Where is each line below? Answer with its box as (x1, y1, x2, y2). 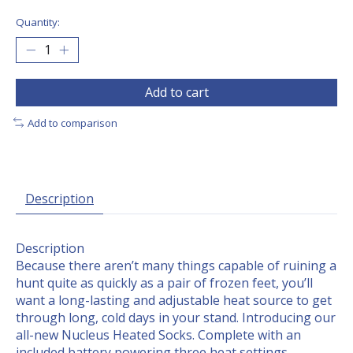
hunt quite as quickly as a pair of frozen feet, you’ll (16, 274, 313, 292)
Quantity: (16, 14, 60, 29)
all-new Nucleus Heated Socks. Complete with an (16, 326, 301, 344)
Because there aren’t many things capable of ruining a (16, 257, 336, 275)
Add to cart (144, 83, 209, 101)
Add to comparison (27, 115, 117, 130)
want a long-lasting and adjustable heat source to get (16, 292, 332, 310)
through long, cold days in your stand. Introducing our (16, 309, 336, 327)
